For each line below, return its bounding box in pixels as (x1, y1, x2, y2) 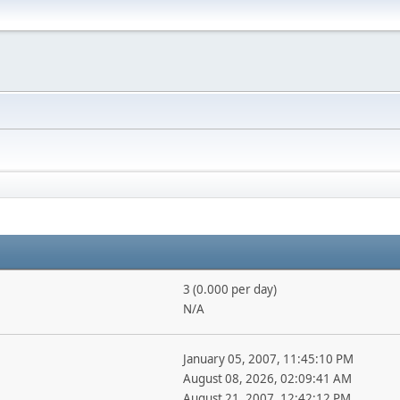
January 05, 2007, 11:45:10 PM (182, 351, 354, 367)
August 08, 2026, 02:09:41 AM (182, 371, 352, 387)
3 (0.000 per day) (182, 281, 277, 297)
